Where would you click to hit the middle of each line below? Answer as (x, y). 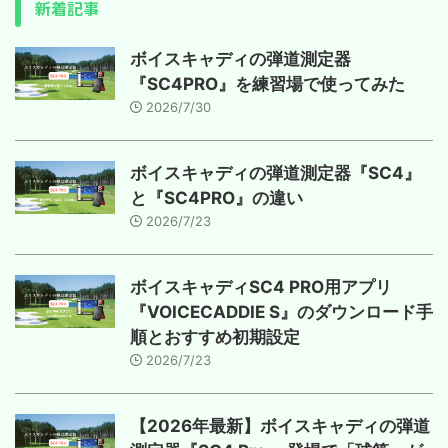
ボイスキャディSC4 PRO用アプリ (261, 287)
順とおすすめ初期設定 (215, 337)
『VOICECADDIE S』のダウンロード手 (281, 312)
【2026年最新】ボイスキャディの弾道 (280, 426)
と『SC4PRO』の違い (216, 198)
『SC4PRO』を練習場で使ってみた (267, 84)
